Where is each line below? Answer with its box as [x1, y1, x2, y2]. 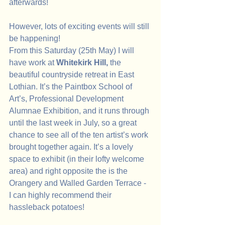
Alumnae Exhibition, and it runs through [9, 106, 151, 116]
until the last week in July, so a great [9, 119, 139, 128]
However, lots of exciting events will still [9, 22, 151, 31]
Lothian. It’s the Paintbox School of [9, 82, 134, 91]
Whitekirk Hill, [56, 58, 108, 67]
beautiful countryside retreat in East [9, 70, 136, 79]
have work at [9, 58, 56, 67]
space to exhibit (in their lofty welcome [9, 155, 146, 164]
